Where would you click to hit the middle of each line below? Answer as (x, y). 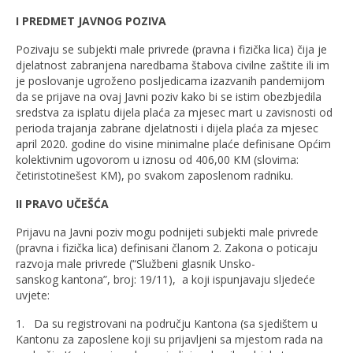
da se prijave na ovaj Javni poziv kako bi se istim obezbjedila (169, 96)
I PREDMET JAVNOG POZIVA (91, 20)
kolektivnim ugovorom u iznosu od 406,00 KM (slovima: (157, 159)
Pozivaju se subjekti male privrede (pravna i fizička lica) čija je (171, 49)
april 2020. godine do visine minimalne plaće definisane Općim (173, 143)
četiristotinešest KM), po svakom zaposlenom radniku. (154, 175)
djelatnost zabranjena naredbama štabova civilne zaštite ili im (173, 65)
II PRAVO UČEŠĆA (62, 203)
